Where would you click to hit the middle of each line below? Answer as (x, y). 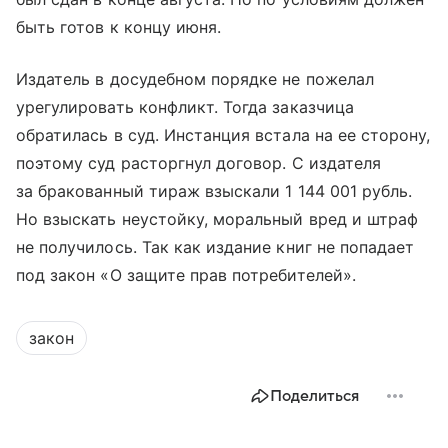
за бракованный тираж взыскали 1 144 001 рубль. (214, 191)
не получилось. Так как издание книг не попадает (215, 247)
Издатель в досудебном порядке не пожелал (195, 79)
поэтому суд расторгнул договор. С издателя (199, 163)
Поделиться (314, 396)
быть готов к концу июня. (119, 27)
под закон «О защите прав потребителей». (186, 275)
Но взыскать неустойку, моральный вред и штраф (217, 219)
